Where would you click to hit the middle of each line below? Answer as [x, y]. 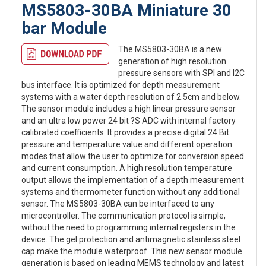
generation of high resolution [172, 61]
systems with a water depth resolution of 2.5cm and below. [131, 97]
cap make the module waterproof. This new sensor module [132, 251]
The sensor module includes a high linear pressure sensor [129, 109]
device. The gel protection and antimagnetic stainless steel [131, 240]
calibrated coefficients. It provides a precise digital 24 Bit [125, 133]
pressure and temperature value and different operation [127, 145]
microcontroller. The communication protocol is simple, [123, 216]
